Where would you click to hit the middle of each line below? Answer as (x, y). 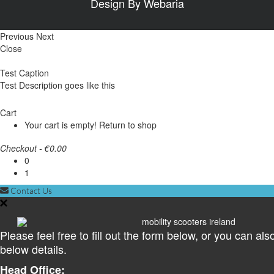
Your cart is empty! (62, 124)
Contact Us (30, 190)
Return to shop (128, 124)
